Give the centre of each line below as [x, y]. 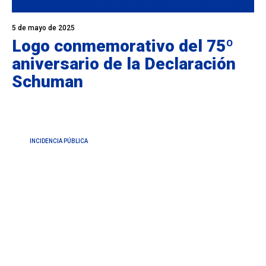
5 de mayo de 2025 [43, 28]
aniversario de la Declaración [124, 64]
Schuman [47, 82]
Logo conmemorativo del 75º [123, 46]
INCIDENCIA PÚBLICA [59, 141]
